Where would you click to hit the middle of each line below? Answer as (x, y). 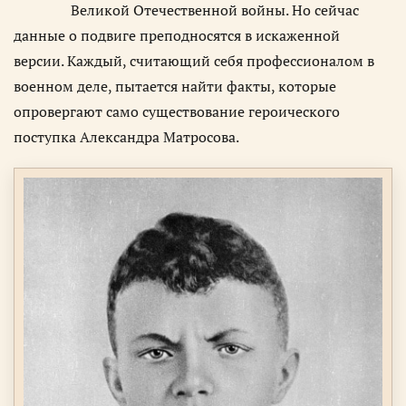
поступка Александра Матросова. (126, 136)
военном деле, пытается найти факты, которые (175, 86)
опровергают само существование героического (177, 111)
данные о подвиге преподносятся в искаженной (177, 35)
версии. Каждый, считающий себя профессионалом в (194, 60)
